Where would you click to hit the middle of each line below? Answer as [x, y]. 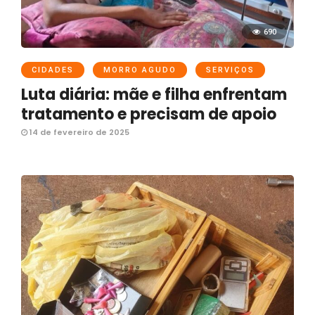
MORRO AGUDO [140, 70]
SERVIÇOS [230, 70]
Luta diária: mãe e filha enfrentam [154, 95]
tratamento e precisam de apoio [149, 115]
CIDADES [53, 70]
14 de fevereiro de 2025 [78, 133]
